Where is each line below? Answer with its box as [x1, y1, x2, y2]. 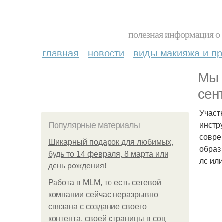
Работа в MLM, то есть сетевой [48, 178, 161, 187]
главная [42, 45, 79, 59]
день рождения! [48, 162, 106, 170]
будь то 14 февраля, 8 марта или [48, 150, 168, 158]
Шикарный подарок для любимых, [48, 138, 173, 146]
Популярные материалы [48, 120, 140, 130]
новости [88, 45, 124, 59]
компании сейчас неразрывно [48, 190, 158, 199]
